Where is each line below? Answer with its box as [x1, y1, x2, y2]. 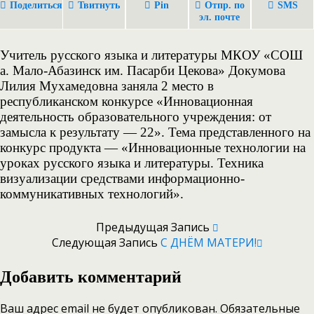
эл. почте [199, 11, 240, 22]
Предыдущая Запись [95, 219, 212, 235]
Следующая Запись [51, 235, 161, 250]
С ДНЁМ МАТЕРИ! [160, 235, 257, 250]
